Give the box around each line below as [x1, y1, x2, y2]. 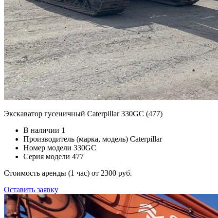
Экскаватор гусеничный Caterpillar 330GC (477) [4, 109, 163, 118]
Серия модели [23, 152, 70, 161]
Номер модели [23, 143, 72, 152]
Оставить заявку [4, 185, 58, 194]
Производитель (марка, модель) [23, 134, 128, 143]
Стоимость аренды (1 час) [4, 168, 91, 177]
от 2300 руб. [91, 168, 132, 177]
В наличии [23, 126, 59, 134]
